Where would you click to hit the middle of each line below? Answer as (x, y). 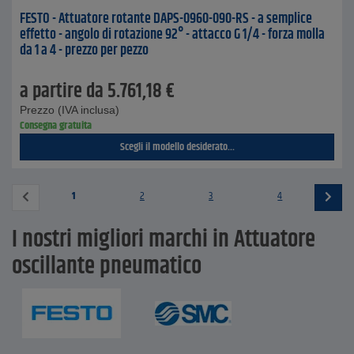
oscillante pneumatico (107, 267)
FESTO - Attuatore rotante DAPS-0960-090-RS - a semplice (166, 19)
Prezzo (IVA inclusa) (70, 110)
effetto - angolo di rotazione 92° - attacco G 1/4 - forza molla (172, 35)
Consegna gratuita (56, 126)
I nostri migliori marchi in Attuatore (164, 240)
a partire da (62, 92)
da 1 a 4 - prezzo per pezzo (84, 51)
